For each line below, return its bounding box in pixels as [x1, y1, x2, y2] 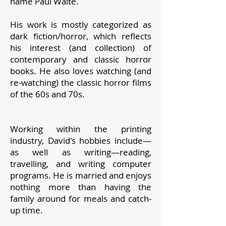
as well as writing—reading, [10, 146, 151, 158]
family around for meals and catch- [10, 193, 151, 204]
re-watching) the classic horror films [10, 77, 151, 88]
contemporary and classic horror [10, 53, 151, 65]
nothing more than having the [10, 181, 151, 193]
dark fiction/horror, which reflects [10, 30, 151, 42]
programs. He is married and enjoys [10, 169, 151, 181]
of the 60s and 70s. [10, 88, 85, 100]
